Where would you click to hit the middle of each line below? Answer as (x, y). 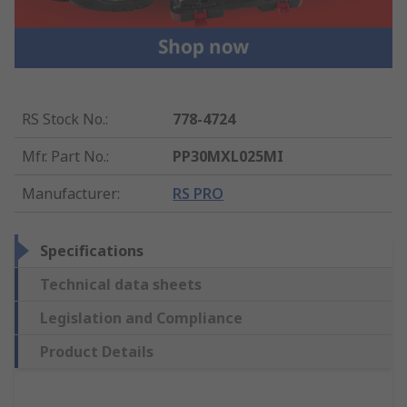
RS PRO (199, 193)
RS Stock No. (64, 119)
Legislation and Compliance (141, 318)
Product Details (97, 351)
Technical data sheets (121, 284)
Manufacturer (69, 193)
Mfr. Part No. (64, 156)
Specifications (92, 250)
